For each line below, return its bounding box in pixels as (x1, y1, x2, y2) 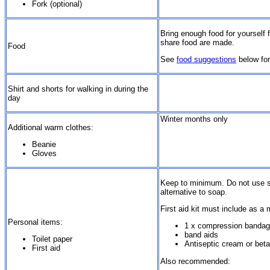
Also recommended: (160, 256, 230, 266)
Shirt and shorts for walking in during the (8, 84, 148, 93)
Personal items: (8, 217, 63, 227)
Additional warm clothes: (8, 122, 93, 132)
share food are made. (160, 37, 234, 47)
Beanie (32, 139, 56, 149)
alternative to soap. (160, 187, 227, 196)
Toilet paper (32, 234, 72, 243)
